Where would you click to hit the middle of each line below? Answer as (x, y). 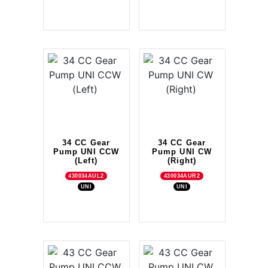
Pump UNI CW (182, 151)
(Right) (182, 160)
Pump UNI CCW (86, 151)
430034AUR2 (182, 176)
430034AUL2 (86, 176)
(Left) (86, 160)
